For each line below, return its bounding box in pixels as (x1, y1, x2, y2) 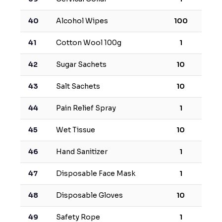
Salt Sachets (55, 82, 100, 91)
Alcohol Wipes (55, 16, 108, 26)
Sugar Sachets (55, 60, 107, 69)
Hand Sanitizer (55, 147, 108, 157)
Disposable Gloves (55, 191, 123, 200)
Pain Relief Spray (55, 104, 116, 113)
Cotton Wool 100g (55, 38, 121, 48)
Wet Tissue (55, 125, 95, 135)
